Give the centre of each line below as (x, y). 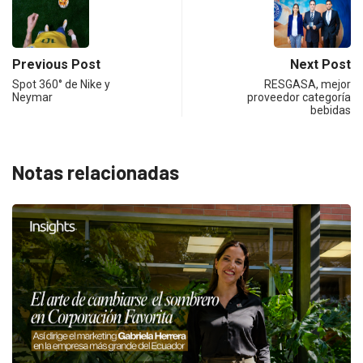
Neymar (32, 98)
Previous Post (56, 65)
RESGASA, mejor (307, 85)
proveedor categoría (299, 98)
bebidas (331, 111)
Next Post (320, 65)
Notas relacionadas (96, 173)
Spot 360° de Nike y (61, 85)
